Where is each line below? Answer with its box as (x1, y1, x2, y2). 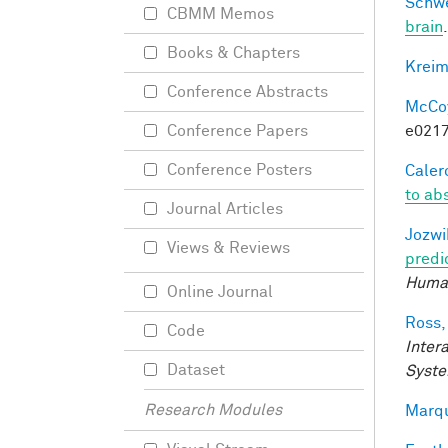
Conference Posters (167, 162, 312, 178)
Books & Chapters (167, 45, 300, 61)
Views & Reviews (167, 240, 290, 256)
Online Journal (167, 284, 273, 300)
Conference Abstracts (167, 84, 328, 100)
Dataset (167, 362, 225, 378)
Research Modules (144, 402, 282, 418)
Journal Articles (167, 201, 283, 217)
